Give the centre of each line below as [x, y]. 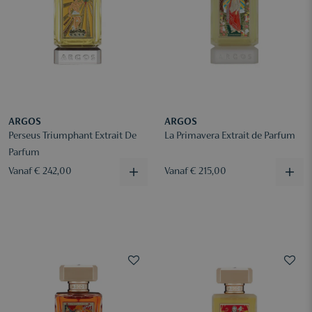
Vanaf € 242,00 [40, 172]
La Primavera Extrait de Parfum [230, 136]
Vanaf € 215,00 [195, 172]
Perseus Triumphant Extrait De [72, 136]
